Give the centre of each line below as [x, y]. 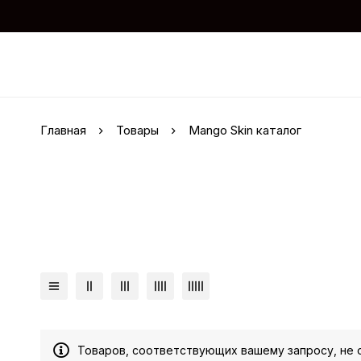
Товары [137, 130]
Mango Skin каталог [245, 130]
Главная [63, 130]
